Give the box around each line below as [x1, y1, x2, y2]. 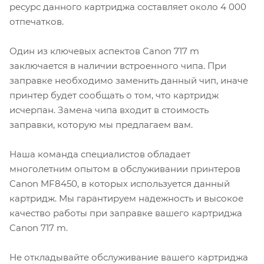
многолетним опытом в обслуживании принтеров [9, 163, 240, 175]
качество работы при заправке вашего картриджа [9, 207, 242, 219]
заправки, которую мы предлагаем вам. [9, 119, 193, 131]
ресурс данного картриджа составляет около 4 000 [9, 1, 246, 13]
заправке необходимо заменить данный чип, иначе [9, 75, 248, 87]
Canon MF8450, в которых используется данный [9, 178, 230, 190]
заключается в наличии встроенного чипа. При [9, 60, 226, 72]
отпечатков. [9, 16, 64, 28]
